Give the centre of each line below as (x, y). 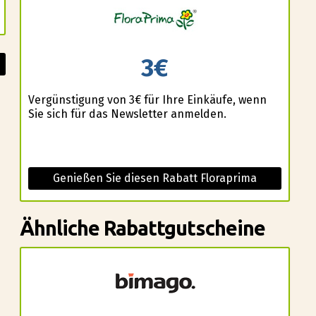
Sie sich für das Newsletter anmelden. (127, 114)
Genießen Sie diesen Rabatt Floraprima (155, 178)
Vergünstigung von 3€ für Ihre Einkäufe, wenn (147, 99)
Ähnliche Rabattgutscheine (142, 227)
